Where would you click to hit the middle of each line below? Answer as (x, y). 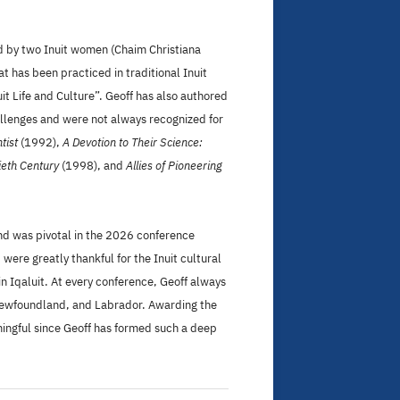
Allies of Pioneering (174, 165)
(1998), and (92, 165)
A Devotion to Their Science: (133, 142)
